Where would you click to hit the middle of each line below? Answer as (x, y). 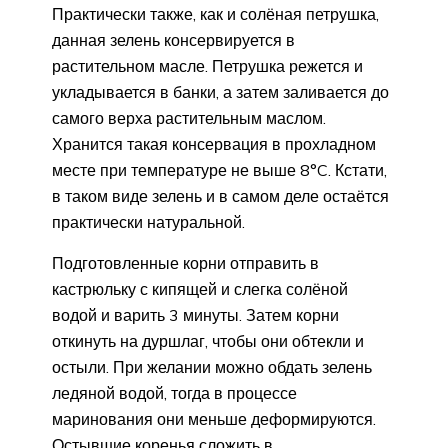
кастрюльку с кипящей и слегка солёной (200, 288)
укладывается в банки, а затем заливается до (220, 91)
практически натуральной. (148, 221)
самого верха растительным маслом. (189, 117)
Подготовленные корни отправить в (185, 262)
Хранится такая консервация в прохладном (214, 143)
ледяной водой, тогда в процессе (174, 392)
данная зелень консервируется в (173, 39)
